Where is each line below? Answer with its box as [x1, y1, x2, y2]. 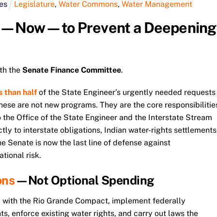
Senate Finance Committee [22, 65, 121, 75]
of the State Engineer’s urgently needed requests [36, 88, 216, 97]
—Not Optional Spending [15, 173, 155, 188]
